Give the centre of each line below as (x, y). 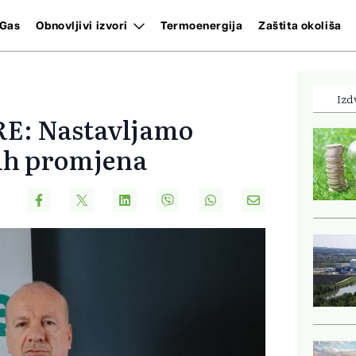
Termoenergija (201, 26)
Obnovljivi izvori (82, 26)
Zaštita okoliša (300, 26)
